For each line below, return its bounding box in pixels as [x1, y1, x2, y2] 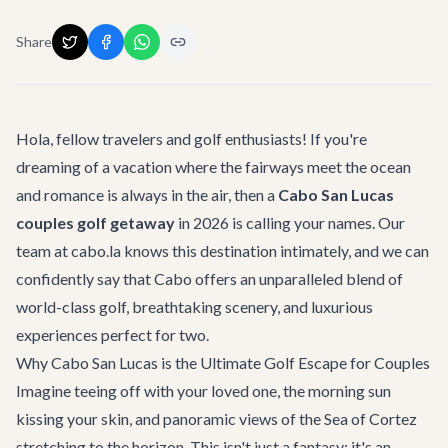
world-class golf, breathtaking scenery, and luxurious [16, 297, 373, 316]
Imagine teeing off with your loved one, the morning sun [16, 381, 391, 400]
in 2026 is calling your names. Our [175, 213, 405, 232]
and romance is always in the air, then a [16, 185, 278, 204]
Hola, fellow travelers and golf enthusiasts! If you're [16, 129, 367, 148]
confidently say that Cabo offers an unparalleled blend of [16, 269, 403, 288]
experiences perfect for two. [16, 325, 209, 344]
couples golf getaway [16, 213, 175, 232]
